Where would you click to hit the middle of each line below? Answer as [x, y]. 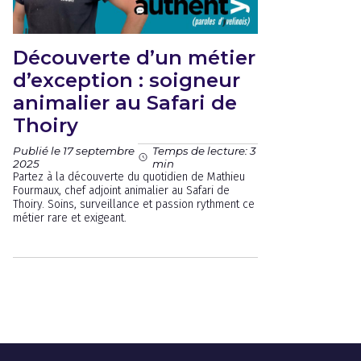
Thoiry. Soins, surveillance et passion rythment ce [134, 204]
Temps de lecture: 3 [205, 151]
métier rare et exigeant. [70, 218]
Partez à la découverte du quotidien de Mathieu [129, 177]
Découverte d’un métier [134, 58]
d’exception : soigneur [127, 80]
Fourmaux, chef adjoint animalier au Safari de [121, 191]
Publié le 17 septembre [74, 150]
